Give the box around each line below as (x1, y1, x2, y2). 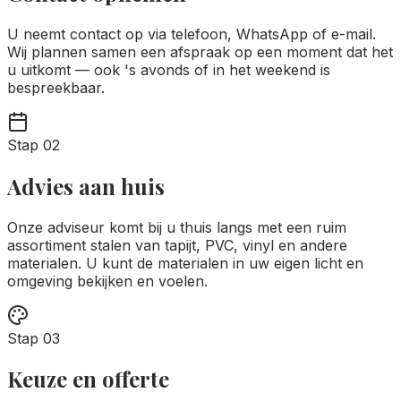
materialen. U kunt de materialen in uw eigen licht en (7, 253, 363, 272)
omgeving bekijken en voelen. (7, 271, 208, 290)
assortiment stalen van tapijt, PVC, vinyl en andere (7, 235, 347, 254)
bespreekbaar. (7, 78, 105, 97)
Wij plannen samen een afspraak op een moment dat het (7, 42, 393, 61)
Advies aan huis (7, 171, 165, 200)
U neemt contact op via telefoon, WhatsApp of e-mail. (7, 24, 376, 43)
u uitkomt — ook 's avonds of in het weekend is (7, 60, 330, 79)
